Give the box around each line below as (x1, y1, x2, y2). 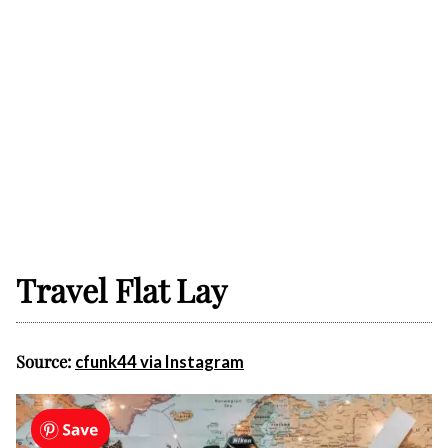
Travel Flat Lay (16, 268, 227, 312)
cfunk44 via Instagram (75, 352, 244, 373)
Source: (16, 350, 75, 373)
